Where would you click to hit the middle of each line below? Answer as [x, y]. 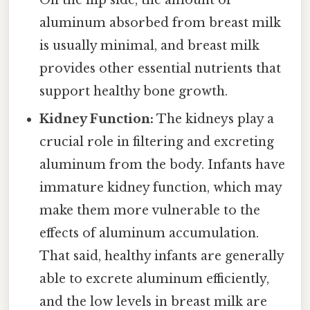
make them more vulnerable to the [150, 211]
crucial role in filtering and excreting [157, 142]
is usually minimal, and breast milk [150, 46]
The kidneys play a [214, 119]
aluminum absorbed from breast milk [161, 23]
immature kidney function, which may [161, 188]
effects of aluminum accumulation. [149, 234]
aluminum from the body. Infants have [163, 165]
